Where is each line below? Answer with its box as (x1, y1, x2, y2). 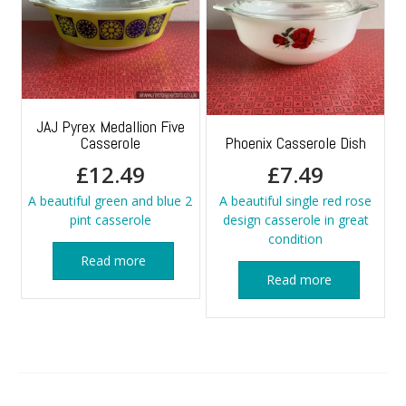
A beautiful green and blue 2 (28, 192, 193, 210)
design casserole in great (222, 211, 369, 229)
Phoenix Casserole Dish (225, 132, 366, 154)
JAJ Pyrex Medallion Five (35, 116, 185, 138)
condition (268, 230, 323, 248)
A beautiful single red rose (219, 192, 372, 210)
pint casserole (69, 211, 151, 229)
